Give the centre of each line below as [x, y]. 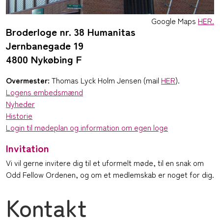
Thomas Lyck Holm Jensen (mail [105, 80]
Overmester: [28, 80]
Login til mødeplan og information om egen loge [87, 127]
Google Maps [175, 21]
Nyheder [20, 104]
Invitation [27, 148]
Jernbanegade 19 [45, 45]
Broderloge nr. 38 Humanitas [71, 32]
